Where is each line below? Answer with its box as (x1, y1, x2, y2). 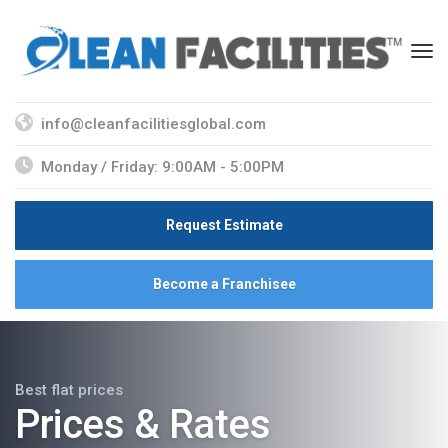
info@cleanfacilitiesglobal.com (41, 114, 266, 133)
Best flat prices (15, 380, 123, 399)
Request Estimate (165, 216, 283, 233)
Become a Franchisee (152, 275, 296, 292)
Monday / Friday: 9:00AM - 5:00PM (41, 157, 284, 176)
